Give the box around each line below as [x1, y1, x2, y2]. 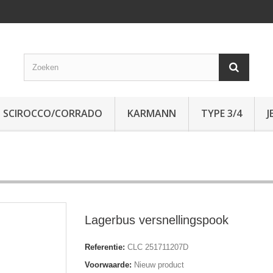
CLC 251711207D [127, 243, 188, 252]
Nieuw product [134, 260, 184, 269]
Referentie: [85, 243, 125, 252]
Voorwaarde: [85, 260, 132, 269]
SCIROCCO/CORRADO [3, 107, 102, 120]
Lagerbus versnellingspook [85, 213, 229, 227]
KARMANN [127, 107, 176, 120]
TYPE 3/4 [201, 107, 242, 120]
